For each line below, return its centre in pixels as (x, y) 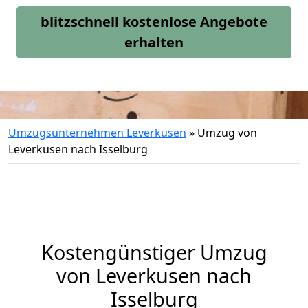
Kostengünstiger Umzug (154, 252)
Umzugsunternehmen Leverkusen (97, 133)
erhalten (154, 42)
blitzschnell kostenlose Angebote (154, 22)
